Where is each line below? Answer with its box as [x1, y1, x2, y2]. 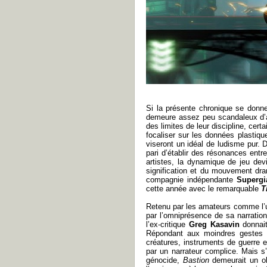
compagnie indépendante [146, 175, 237, 184]
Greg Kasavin [188, 220, 240, 229]
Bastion [182, 256, 213, 265]
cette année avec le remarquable [146, 184, 261, 193]
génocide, [146, 256, 183, 265]
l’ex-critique [146, 220, 189, 229]
